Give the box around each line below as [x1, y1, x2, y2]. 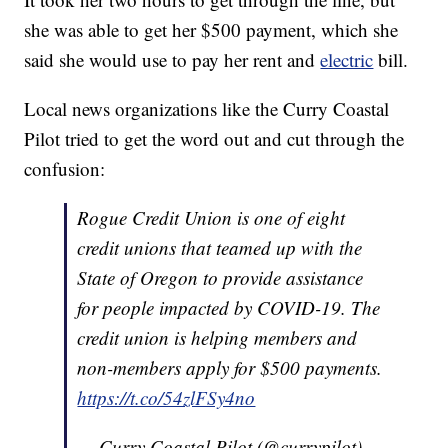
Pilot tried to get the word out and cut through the [24, 126, 405, 152]
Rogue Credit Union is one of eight [77, 205, 346, 231]
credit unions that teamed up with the [77, 235, 363, 261]
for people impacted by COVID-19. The [77, 295, 381, 321]
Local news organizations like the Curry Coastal [24, 96, 390, 122]
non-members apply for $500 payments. [77, 355, 383, 381]
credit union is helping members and [77, 325, 358, 351]
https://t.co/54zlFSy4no [77, 385, 256, 411]
